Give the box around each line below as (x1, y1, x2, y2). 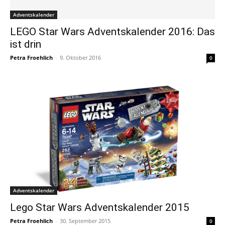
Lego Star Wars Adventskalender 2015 (10, 201, 189, 214)
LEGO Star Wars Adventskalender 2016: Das (10, 25, 215, 38)
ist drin (10, 38, 41, 50)
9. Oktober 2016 (60, 53, 101, 61)
